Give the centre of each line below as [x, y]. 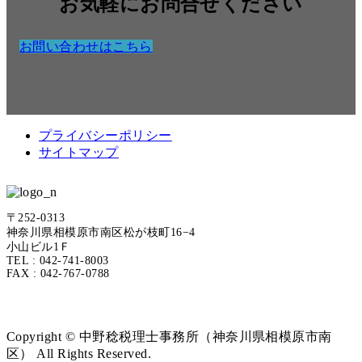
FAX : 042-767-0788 [58, 274]
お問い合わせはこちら [86, 46]
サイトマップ [79, 153]
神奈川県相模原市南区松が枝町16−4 [101, 233]
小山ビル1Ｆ [39, 247]
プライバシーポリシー [105, 136]
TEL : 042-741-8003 [58, 261]
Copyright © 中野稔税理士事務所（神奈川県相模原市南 [169, 337]
